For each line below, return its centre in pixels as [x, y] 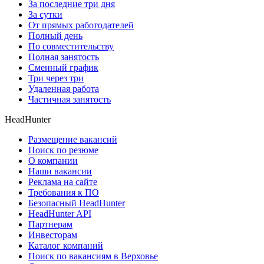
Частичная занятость [70, 99]
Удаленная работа [64, 88]
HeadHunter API [60, 213]
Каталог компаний [66, 245]
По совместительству [71, 46]
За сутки [45, 14]
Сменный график [63, 67]
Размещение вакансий [73, 139]
